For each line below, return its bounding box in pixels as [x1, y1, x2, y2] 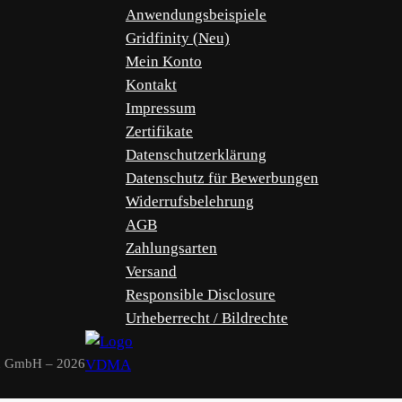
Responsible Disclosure [125, 285, 275, 303]
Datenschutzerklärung [125, 145, 267, 163]
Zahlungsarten [125, 239, 217, 257]
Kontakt [125, 75, 177, 93]
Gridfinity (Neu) [125, 29, 230, 47]
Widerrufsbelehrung [125, 192, 254, 210]
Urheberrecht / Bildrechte [125, 309, 288, 327]
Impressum [125, 99, 196, 117]
